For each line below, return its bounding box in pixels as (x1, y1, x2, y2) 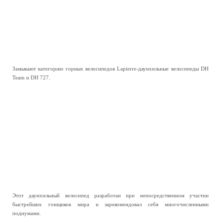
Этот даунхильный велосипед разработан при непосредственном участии (12, 192, 209, 198)
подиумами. (12, 210, 41, 216)
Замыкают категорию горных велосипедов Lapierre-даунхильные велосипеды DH (12, 66, 209, 72)
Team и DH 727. (12, 74, 50, 80)
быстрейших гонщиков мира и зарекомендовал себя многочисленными (12, 201, 209, 207)
